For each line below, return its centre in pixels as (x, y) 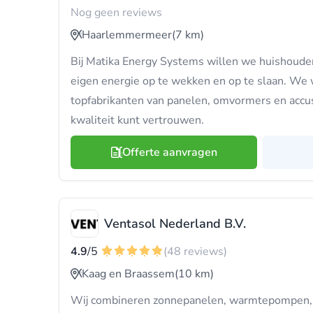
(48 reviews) (195, 252)
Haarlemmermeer (127, 35)
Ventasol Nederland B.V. (175, 224)
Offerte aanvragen (169, 152)
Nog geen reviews (116, 13)
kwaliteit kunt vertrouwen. (137, 120)
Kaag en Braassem (128, 274)
